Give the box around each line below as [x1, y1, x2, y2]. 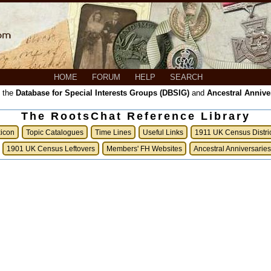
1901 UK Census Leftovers [7, 145, 95, 152]
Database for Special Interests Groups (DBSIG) [16, 88, 189, 97]
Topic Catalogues [26, 128, 83, 136]
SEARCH [170, 73, 205, 82]
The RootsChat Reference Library [21, 110, 250, 122]
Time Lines [95, 128, 131, 136]
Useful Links [143, 128, 183, 136]
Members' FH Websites [106, 145, 182, 152]
